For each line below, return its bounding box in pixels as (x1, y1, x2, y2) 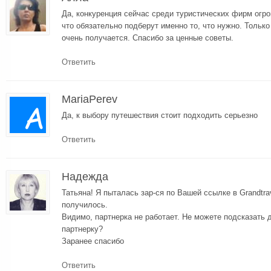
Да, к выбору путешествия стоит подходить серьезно (62, 110, 258, 120)
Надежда (62, 170, 108, 183)
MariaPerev (62, 93, 117, 105)
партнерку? (62, 224, 103, 233)
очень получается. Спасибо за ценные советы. (62, 33, 233, 42)
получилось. (62, 200, 108, 209)
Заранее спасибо (62, 236, 124, 246)
